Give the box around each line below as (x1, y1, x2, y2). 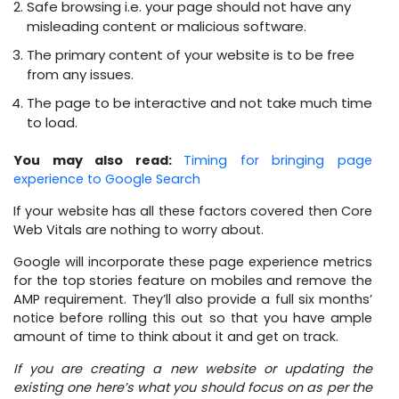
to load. (27, 112, 77, 132)
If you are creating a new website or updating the (13, 359, 372, 378)
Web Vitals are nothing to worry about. (13, 220, 264, 239)
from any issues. (27, 64, 134, 84)
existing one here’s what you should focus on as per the (13, 378, 372, 396)
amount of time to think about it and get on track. (13, 327, 338, 346)
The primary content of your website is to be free (27, 45, 354, 64)
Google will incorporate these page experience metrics (13, 252, 372, 271)
